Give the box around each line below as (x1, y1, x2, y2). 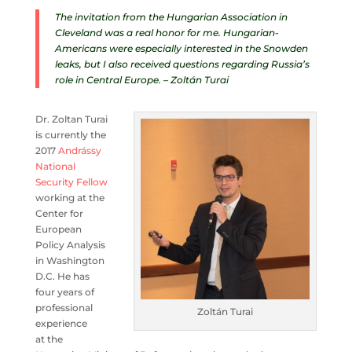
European (35, 223, 82, 236)
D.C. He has (35, 270, 90, 283)
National (35, 160, 75, 173)
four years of (35, 286, 94, 299)
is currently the (35, 129, 106, 141)
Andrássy (57, 145, 101, 157)
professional (35, 302, 93, 314)
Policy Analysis (35, 239, 105, 251)
